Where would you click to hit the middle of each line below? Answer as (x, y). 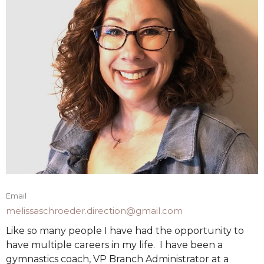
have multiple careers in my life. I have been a (114, 245)
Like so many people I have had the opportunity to (125, 231)
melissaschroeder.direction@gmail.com (94, 210)
